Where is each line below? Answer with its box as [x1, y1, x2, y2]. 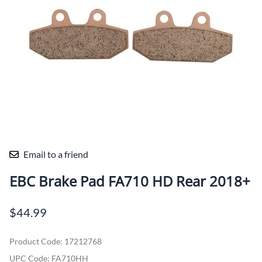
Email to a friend [23, 148, 88, 160]
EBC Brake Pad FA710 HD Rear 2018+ [9, 171, 250, 191]
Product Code [9, 236, 60, 246]
